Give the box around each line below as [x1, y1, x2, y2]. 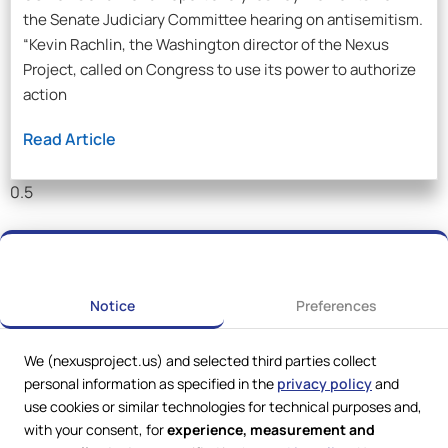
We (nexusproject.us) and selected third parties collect [24, 351, 377, 370]
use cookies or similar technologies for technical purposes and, [24, 397, 422, 416]
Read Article [23, 128, 116, 150]
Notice [89, 296, 135, 315]
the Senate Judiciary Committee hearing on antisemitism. [23, 9, 423, 30]
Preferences [295, 296, 377, 315]
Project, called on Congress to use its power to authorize [23, 59, 416, 80]
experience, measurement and [167, 420, 375, 439]
